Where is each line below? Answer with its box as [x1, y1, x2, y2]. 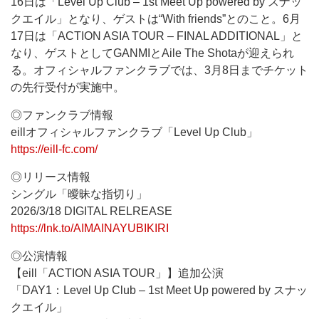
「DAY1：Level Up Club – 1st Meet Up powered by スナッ [11, 284, 308, 296]
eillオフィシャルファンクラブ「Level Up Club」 [11, 126, 258, 138]
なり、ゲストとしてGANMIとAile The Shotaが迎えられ [11, 47, 294, 59]
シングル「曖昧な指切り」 [11, 188, 147, 200]
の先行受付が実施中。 [11, 81, 125, 93]
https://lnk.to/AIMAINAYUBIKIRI [11, 222, 169, 234]
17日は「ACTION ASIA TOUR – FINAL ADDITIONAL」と [11, 30, 303, 42]
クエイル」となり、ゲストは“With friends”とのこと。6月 [11, 13, 300, 25]
